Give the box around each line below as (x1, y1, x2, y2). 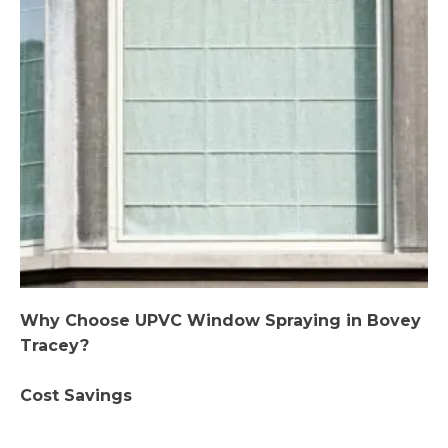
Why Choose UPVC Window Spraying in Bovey (20, 310, 421, 330)
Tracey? (20, 335, 89, 355)
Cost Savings (20, 385, 132, 405)
